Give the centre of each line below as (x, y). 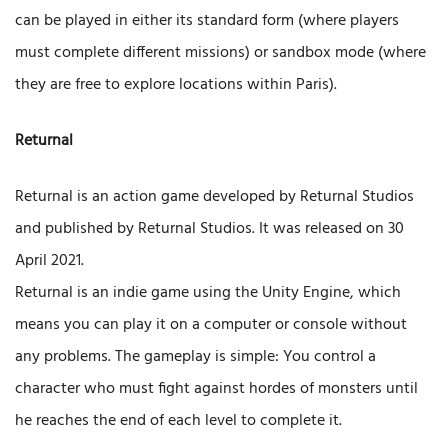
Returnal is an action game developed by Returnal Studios (214, 197)
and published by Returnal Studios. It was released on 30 (209, 229)
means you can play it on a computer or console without (211, 325)
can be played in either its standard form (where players (207, 21)
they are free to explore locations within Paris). (176, 85)
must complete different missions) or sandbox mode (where (220, 53)
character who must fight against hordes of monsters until (216, 389)
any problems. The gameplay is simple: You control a (195, 357)
